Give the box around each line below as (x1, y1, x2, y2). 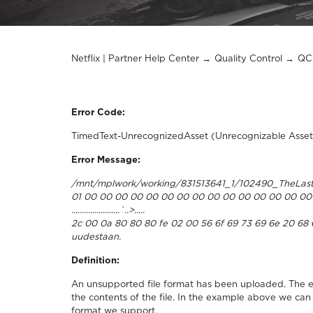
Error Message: (71, 156, 140, 165)
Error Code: (71, 108, 125, 117)
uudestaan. (71, 233, 121, 242)
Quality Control (214, 54, 282, 64)
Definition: (71, 256, 119, 265)
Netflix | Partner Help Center (71, 54, 199, 64)
